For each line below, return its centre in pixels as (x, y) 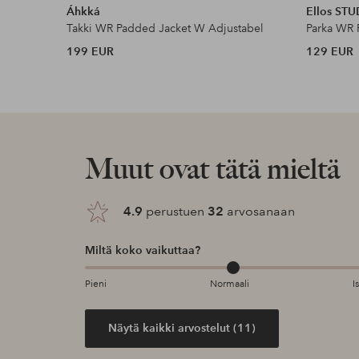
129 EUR (330, 51)
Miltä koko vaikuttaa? (142, 250)
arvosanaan (259, 211)
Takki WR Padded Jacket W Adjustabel (165, 28)
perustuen (175, 211)
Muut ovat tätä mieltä (212, 168)
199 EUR (91, 51)
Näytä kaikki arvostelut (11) (182, 328)
